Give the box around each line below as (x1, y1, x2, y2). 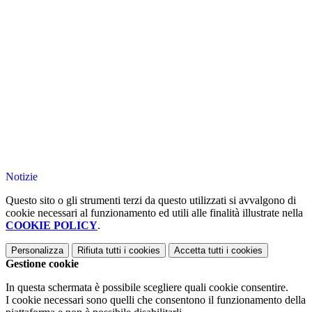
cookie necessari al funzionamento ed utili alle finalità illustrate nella (6, 207, 303, 219)
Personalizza (11, 245, 63, 256)
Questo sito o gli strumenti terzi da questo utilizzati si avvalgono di (6, 194, 296, 207)
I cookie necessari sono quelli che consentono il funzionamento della (6, 294, 306, 306)
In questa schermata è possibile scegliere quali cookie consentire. (6, 281, 288, 294)
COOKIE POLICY (6, 219, 97, 232)
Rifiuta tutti (77, 245, 121, 256)
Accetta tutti (174, 245, 224, 256)
